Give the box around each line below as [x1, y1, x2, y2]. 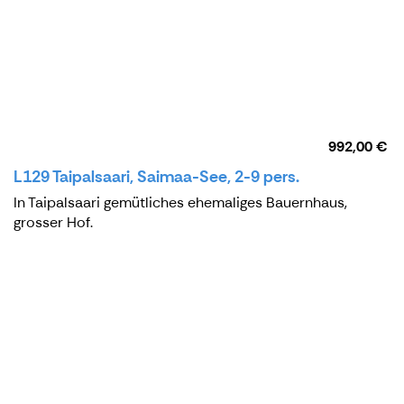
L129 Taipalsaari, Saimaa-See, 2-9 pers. [14, 166, 299, 188]
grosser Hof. [14, 213, 93, 233]
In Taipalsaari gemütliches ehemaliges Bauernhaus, [14, 193, 347, 213]
